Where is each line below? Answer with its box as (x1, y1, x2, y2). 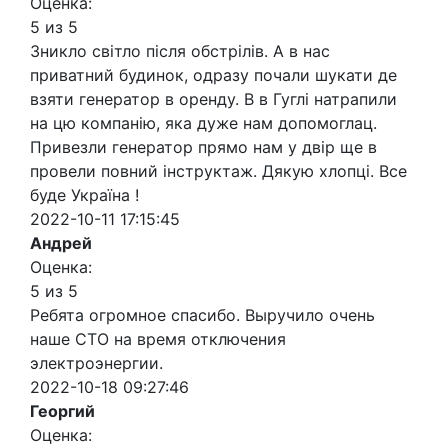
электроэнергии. (30, 353, 163, 374)
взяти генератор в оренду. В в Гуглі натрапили (30, 89, 397, 110)
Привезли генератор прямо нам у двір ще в (30, 137, 377, 158)
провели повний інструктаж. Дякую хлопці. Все (30, 161, 407, 182)
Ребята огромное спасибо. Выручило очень (30, 305, 375, 326)
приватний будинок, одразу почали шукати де (30, 65, 397, 86)
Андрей (30, 233, 92, 254)
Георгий (30, 401, 95, 422)
